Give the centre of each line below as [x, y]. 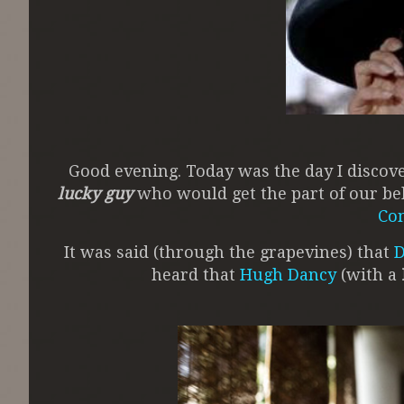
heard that [196, 275]
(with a [369, 275]
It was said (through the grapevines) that [229, 252]
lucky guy [95, 194]
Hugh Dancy [288, 275]
